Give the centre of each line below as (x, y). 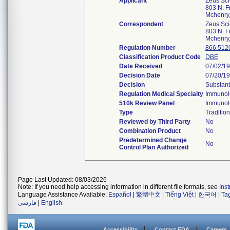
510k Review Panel (147, 103)
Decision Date (140, 75)
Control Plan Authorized (154, 147)
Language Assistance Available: (63, 195)
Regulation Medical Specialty (161, 94)
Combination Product (150, 131)
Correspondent (141, 24)
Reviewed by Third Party (155, 122)
